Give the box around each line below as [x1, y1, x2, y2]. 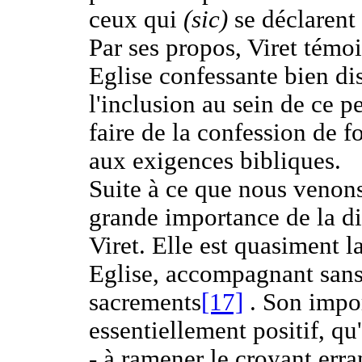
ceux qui [88, 6, 177, 34]
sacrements [88, 288, 201, 317]
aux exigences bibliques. [88, 147, 341, 175]
